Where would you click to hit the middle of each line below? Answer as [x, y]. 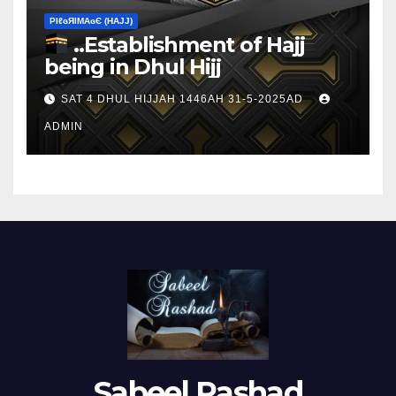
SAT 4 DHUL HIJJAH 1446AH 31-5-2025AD [184, 99]
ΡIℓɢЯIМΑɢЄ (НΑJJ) [91, 21]
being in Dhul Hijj [133, 67]
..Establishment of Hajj [187, 45]
